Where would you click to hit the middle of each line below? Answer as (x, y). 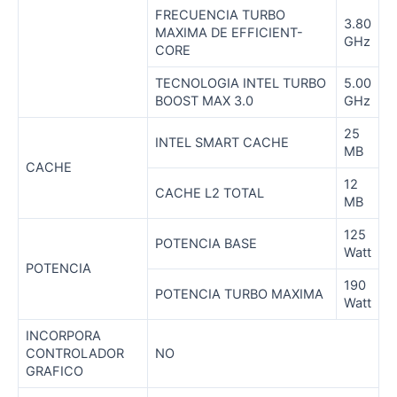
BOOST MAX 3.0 (204, 101)
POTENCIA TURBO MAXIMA (239, 295)
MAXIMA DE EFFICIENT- (229, 33)
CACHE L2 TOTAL (210, 194)
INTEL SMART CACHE (222, 143)
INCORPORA (63, 336)
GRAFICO (54, 372)
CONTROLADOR (75, 354)
